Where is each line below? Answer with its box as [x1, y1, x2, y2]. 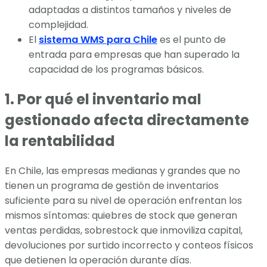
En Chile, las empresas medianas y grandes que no [5, 164, 240, 178]
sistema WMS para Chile [39, 33, 157, 47]
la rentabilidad [5, 131, 115, 151]
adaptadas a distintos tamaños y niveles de [29, 3, 231, 17]
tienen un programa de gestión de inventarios [5, 179, 219, 193]
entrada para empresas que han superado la [29, 48, 240, 62]
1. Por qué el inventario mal [5, 89, 201, 110]
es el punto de [157, 33, 226, 47]
